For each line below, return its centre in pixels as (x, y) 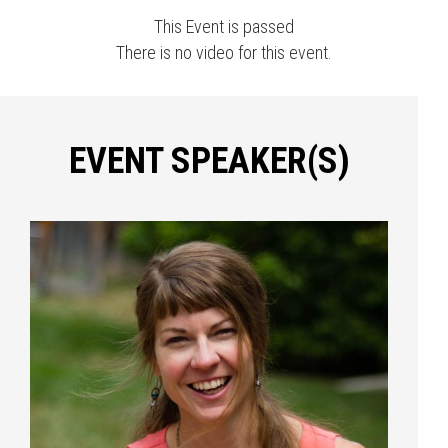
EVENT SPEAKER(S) (209, 161)
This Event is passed (224, 26)
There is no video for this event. (224, 52)
